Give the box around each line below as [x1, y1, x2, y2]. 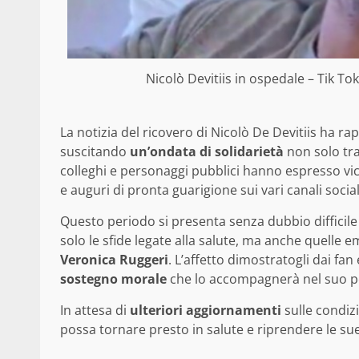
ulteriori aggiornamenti [130, 301, 281, 319]
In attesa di [60, 301, 130, 319]
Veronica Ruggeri [60, 250, 168, 268]
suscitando [60, 142, 130, 160]
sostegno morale [60, 269, 167, 288]
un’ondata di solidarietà [130, 142, 284, 160]
